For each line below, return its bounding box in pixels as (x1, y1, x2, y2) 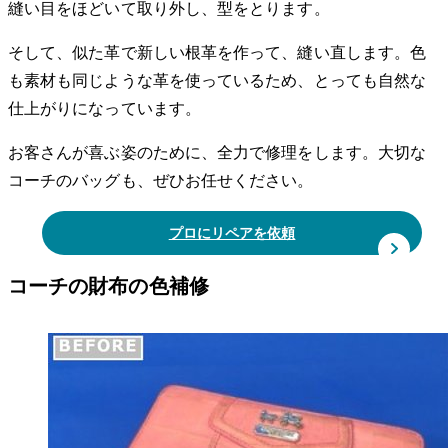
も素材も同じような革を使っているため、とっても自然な (8, 72, 427, 90)
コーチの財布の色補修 (8, 274, 209, 297)
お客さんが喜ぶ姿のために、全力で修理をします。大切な (8, 144, 427, 162)
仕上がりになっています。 (8, 100, 201, 118)
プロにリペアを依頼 (168, 225, 296, 241)
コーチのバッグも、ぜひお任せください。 (8, 172, 314, 190)
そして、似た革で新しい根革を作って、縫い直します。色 (8, 44, 427, 62)
